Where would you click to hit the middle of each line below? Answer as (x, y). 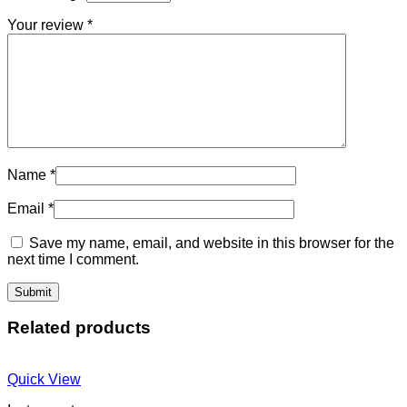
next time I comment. (73, 259)
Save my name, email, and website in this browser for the (212, 243)
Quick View (44, 380)
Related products (79, 328)
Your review (47, 25)
